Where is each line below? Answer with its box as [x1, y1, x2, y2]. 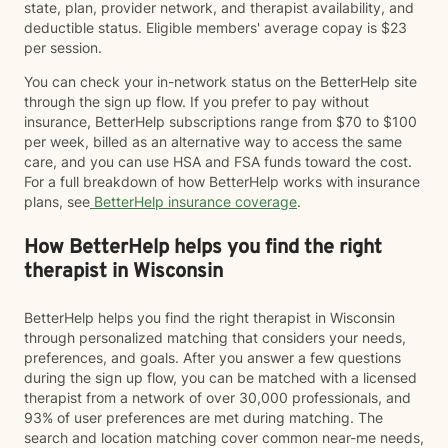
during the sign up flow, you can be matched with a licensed [24, 369, 417, 386]
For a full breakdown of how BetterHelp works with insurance [24, 173, 420, 190]
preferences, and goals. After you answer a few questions [24, 349, 401, 366]
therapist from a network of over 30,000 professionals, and [24, 389, 411, 406]
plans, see [24, 193, 90, 210]
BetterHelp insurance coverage [90, 193, 297, 210]
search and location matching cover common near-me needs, [24, 429, 424, 446]
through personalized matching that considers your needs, [24, 329, 406, 346]
